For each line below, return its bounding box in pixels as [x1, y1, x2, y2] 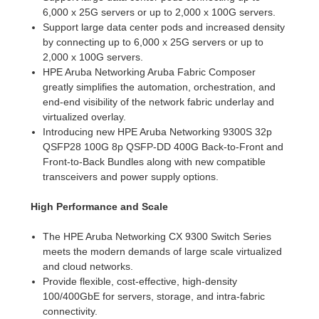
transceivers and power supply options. [42, 170, 219, 182]
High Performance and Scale [31, 200, 169, 212]
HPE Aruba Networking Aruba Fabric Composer [42, 66, 256, 78]
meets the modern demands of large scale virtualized [42, 245, 282, 257]
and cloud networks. [42, 260, 133, 272]
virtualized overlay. [42, 110, 126, 122]
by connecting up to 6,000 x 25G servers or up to [42, 36, 263, 48]
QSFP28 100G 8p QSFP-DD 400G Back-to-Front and [42, 140, 283, 152]
